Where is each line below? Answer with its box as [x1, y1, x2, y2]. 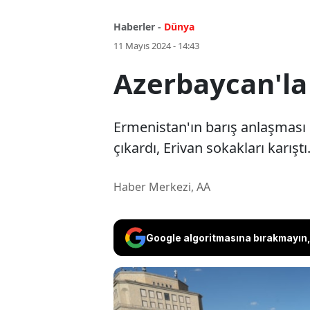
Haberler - [113, 20, 161, 34]
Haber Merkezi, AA [113, 179, 210, 195]
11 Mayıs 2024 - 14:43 [113, 39, 199, 53]
